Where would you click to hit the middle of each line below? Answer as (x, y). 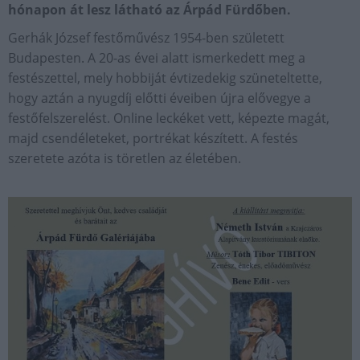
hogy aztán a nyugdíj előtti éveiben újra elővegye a (160, 98)
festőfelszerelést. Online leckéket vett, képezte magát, (169, 118)
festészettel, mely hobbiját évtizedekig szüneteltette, (165, 78)
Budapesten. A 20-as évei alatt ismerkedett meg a (157, 57)
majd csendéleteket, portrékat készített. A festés (153, 138)
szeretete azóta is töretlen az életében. (125, 158)
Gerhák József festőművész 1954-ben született (146, 37)
